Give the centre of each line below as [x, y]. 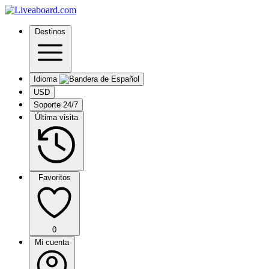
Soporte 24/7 [56, 105]
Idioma [45, 79]
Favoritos [54, 177]
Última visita [56, 117]
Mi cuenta [52, 242]
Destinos [50, 32]
